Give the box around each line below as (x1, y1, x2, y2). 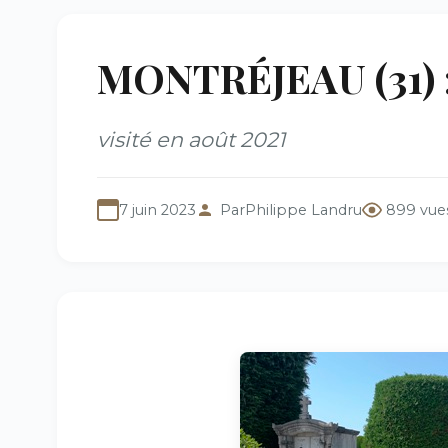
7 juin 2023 (119, 201, 196, 219)
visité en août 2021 (97, 127, 286, 152)
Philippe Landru (245, 201, 362, 219)
